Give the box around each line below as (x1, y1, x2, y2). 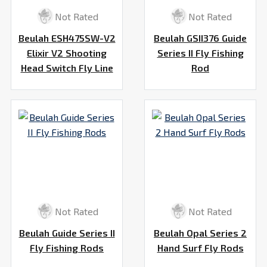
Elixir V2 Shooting (27, 47, 107, 59)
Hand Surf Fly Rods (157, 242, 244, 254)
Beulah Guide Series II (18, 227, 115, 239)
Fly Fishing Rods (30, 242, 104, 254)
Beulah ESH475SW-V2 (18, 32, 116, 44)
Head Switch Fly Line (20, 62, 113, 74)
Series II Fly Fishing (157, 47, 244, 59)
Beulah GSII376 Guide (154, 32, 247, 44)
